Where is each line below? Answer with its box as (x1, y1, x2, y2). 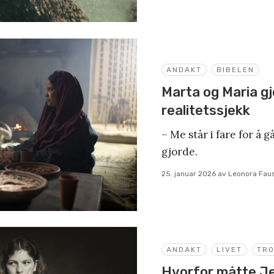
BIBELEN (217, 65, 254, 74)
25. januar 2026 (161, 169, 216, 178)
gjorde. (161, 144, 198, 158)
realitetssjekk (161, 102, 250, 119)
